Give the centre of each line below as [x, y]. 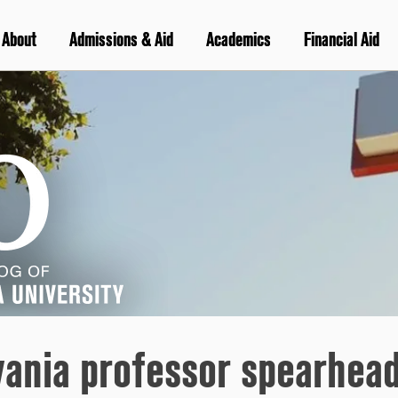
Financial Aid [341, 40]
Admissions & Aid [121, 40]
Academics [238, 40]
